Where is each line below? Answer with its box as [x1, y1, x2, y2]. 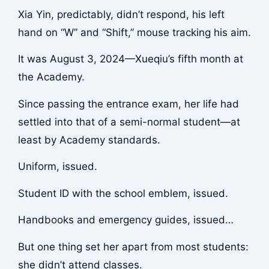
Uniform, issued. [17, 160, 97, 173]
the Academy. [17, 71, 85, 83]
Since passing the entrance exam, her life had [17, 97, 239, 110]
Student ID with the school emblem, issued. [17, 187, 228, 199]
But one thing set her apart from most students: [17, 240, 249, 253]
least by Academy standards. [17, 133, 160, 146]
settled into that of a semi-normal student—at [17, 115, 240, 128]
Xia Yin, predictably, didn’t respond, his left [17, 8, 225, 20]
